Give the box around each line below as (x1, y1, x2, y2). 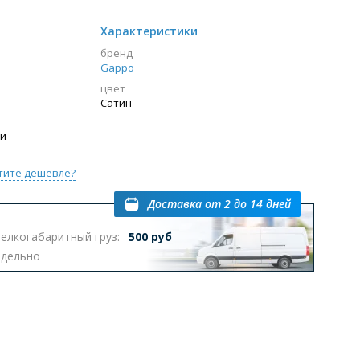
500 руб (129, 229, 172, 245)
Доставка (147, 196, 202, 212)
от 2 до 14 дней (204, 196, 291, 212)
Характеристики (100, 23, 198, 39)
